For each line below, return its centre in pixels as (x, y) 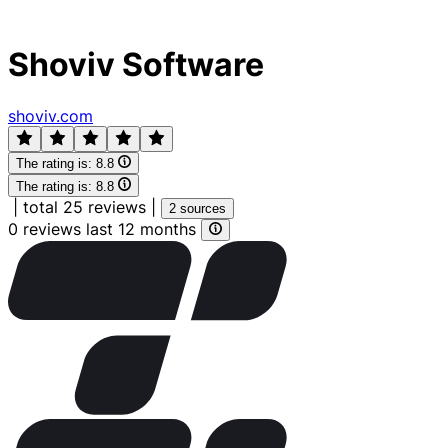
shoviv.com (50, 115)
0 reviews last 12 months (104, 228)
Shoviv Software (136, 65)
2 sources (197, 208)
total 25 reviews (84, 206)
